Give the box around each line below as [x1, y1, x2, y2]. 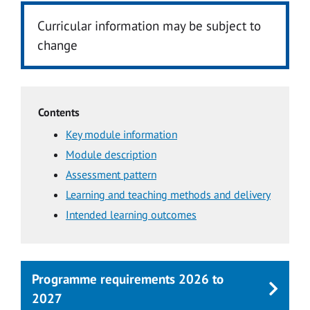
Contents [38, 104, 80, 119]
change [37, 35, 78, 53]
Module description [66, 147, 156, 161]
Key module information [66, 127, 177, 141]
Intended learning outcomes [66, 207, 197, 221]
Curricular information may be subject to [37, 16, 262, 34]
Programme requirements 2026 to [32, 270, 224, 288]
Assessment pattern [66, 167, 156, 181]
